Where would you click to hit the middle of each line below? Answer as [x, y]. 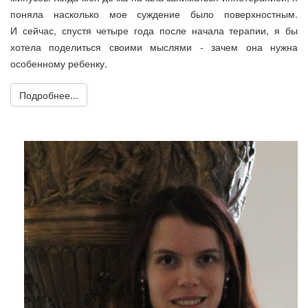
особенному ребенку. [59, 63]
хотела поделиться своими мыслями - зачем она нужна [154, 46]
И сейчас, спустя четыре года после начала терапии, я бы [154, 30]
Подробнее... [49, 95]
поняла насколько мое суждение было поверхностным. [154, 13]
